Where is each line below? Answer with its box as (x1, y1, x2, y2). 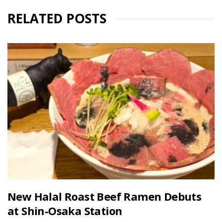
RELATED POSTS (7, 9, 107, 27)
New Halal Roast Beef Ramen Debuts (7, 189, 202, 204)
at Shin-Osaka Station (7, 203, 122, 219)
